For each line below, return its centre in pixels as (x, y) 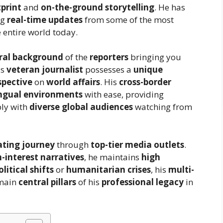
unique (148, 70)
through (73, 144)
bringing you (155, 57)
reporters (109, 57)
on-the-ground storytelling (98, 7)
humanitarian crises (109, 169)
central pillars (47, 182)
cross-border (145, 82)
